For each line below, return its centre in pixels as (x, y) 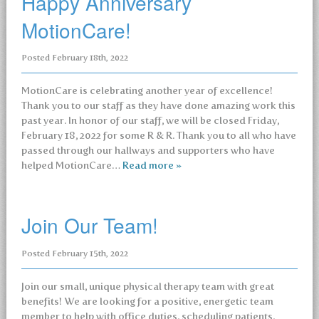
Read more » (152, 166)
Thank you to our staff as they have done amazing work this (158, 106)
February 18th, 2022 (90, 58)
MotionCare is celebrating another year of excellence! (147, 91)
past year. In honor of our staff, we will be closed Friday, (150, 121)
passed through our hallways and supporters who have (148, 151)
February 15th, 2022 (90, 253)
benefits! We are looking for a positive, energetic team (147, 301)
